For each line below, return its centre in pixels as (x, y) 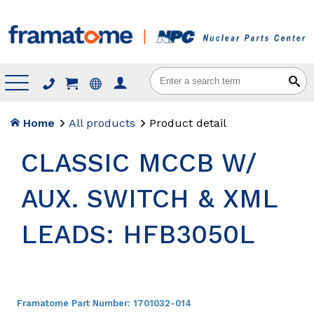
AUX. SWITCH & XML (149, 198)
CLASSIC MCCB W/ (139, 163)
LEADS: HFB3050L (138, 234)
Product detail (187, 123)
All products (102, 123)
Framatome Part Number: (75, 303)
